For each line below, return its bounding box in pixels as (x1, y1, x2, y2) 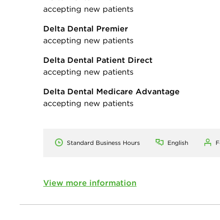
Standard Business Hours (67, 138, 140, 146)
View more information (43, 177, 137, 188)
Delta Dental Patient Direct (43, 55, 153, 65)
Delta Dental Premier (43, 23, 128, 33)
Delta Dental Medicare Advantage (43, 86, 180, 96)
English (167, 138, 188, 146)
